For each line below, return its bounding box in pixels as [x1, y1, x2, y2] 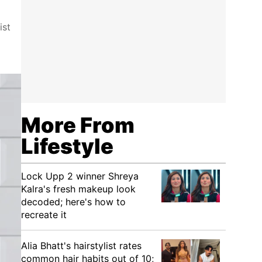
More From [21, 112, 135, 138]
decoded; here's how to [21, 196, 126, 208]
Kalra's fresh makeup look [21, 183, 136, 195]
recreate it [21, 209, 67, 220]
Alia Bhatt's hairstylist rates [21, 240, 142, 251]
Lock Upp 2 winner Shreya [21, 170, 139, 182]
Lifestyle [21, 133, 113, 159]
